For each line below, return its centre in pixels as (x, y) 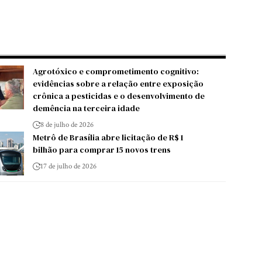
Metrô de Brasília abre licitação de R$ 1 (108, 137)
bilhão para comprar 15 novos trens (101, 149)
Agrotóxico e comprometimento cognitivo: (116, 71)
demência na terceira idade (86, 108)
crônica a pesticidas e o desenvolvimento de (118, 96)
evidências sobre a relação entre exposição (118, 83)
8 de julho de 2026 (67, 125)
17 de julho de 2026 (68, 166)
